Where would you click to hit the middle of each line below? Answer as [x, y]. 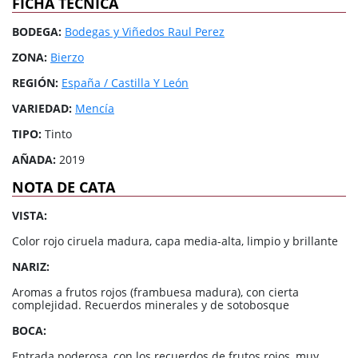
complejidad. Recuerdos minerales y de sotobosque [151, 305]
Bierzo [67, 57]
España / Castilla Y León [125, 83]
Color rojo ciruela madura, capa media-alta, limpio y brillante [175, 241]
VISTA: [30, 215]
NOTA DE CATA [64, 187]
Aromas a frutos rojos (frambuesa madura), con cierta [155, 292]
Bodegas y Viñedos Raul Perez [145, 32]
